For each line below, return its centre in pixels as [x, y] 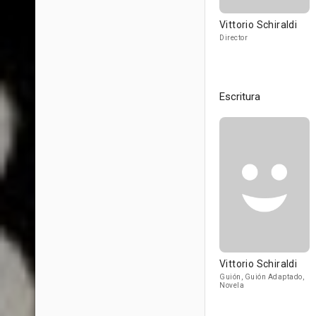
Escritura [240, 97]
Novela [232, 285]
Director [233, 38]
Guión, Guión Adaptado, [262, 277]
